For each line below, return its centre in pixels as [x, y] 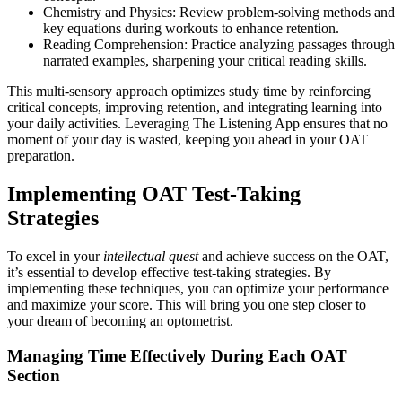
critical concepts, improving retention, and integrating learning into [195, 108]
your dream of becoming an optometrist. [120, 321]
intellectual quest [151, 257]
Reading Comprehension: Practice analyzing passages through [219, 45]
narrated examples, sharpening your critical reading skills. [205, 61]
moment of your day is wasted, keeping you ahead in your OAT [188, 140]
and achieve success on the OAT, [293, 257]
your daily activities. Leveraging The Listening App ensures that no [197, 124]
